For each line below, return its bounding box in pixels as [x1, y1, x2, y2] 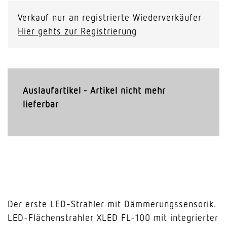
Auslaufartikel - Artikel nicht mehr [23, 84, 166, 96]
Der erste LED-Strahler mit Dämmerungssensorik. [8, 198, 216, 209]
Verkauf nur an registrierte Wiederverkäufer [18, 11, 202, 23]
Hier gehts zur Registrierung [18, 25, 137, 36]
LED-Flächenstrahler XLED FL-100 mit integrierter [8, 211, 218, 223]
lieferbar [23, 98, 59, 109]
